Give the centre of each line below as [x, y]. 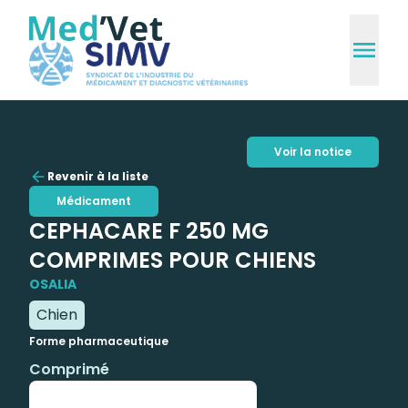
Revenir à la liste [98, 176]
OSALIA [53, 284]
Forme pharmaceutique [99, 341]
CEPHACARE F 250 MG [149, 230]
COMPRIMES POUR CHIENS [173, 260]
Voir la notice [313, 151]
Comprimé [69, 369]
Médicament [94, 200]
